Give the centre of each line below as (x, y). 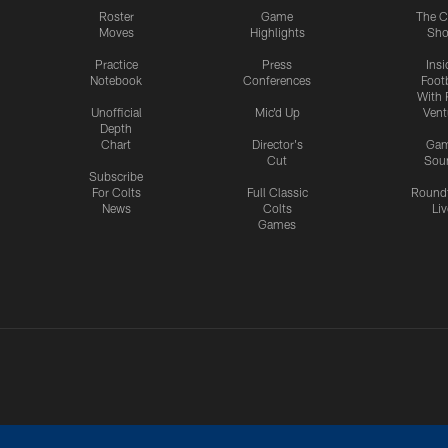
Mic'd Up (277, 112)
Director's (277, 144)
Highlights (277, 32)
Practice (116, 64)
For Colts (116, 192)
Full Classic (277, 192)
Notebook (116, 80)
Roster (116, 16)
